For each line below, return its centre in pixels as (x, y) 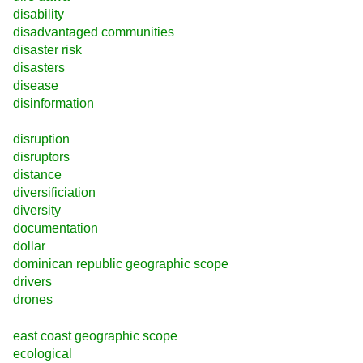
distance (37, 175)
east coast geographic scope (95, 335)
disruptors (41, 157)
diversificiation (54, 193)
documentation (56, 228)
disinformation (53, 104)
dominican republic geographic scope (121, 264)
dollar (29, 246)
